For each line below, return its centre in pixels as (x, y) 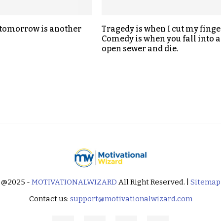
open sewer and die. (140, 48)
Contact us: (49, 199)
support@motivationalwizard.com (131, 199)
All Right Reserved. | (153, 182)
